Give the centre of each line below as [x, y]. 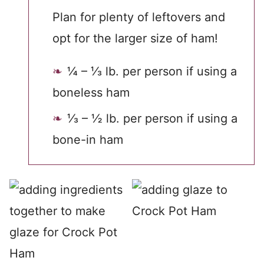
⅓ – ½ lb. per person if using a [152, 118]
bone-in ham [88, 140]
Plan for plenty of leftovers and [139, 17]
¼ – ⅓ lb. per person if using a [152, 71]
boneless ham [91, 93]
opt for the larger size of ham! [135, 38]
